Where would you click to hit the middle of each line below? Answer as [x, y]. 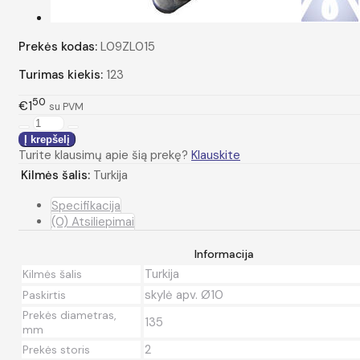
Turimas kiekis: [61, 74]
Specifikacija [86, 205]
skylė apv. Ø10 [184, 295]
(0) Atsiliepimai [93, 221]
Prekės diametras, [70, 315]
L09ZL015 [128, 46]
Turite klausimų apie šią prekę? [105, 155]
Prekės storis [56, 349]
